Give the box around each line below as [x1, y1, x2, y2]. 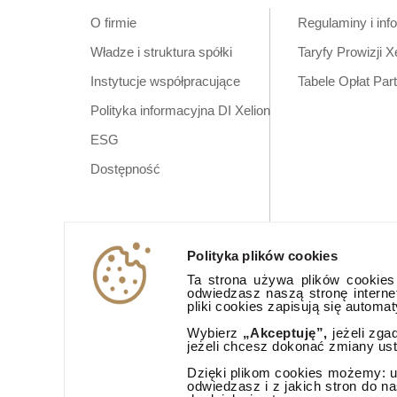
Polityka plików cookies [187, 247, 338, 263]
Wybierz [187, 325, 243, 341]
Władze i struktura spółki [90, 44, 232, 59]
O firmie [90, 15, 136, 30]
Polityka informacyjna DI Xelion [90, 103, 270, 118]
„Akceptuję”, [242, 325, 328, 341]
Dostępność [90, 161, 160, 176]
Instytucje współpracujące [90, 74, 240, 89]
